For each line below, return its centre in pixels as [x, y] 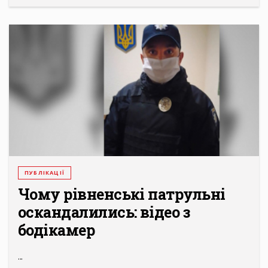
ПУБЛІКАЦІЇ [45, 173]
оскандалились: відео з [104, 212]
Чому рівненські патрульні [122, 194]
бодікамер [57, 230]
